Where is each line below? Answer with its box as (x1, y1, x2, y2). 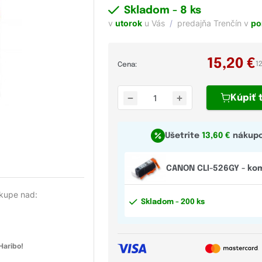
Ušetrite (164, 132, 202, 140)
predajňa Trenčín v (177, 18, 251, 29)
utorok (115, 18, 143, 29)
